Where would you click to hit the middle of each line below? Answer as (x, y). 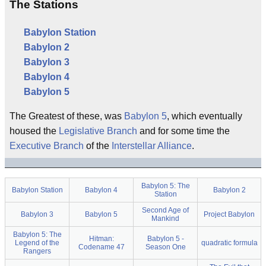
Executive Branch (47, 146)
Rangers (37, 251)
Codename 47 (101, 247)
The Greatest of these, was (67, 116)
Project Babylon (229, 215)
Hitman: (101, 239)
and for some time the (183, 131)
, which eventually (205, 116)
